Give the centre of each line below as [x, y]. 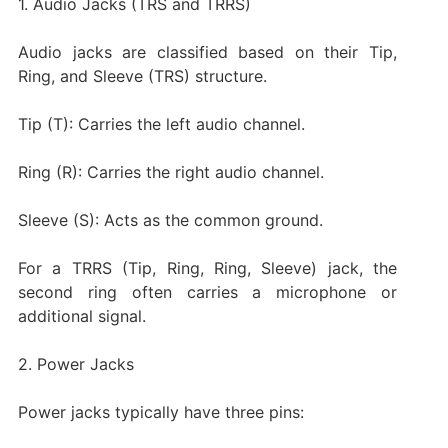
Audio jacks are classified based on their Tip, [207, 51]
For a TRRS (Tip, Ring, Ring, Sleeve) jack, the [207, 267]
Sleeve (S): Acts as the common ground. [170, 219]
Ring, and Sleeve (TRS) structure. [142, 75]
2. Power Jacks [75, 363]
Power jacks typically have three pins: [160, 411]
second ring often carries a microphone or [207, 291]
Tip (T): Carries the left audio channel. [161, 123]
